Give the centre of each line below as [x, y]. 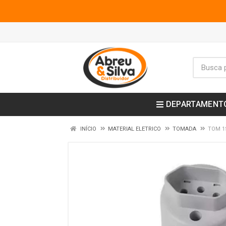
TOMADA [184, 129]
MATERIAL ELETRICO [134, 129]
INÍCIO [88, 129]
